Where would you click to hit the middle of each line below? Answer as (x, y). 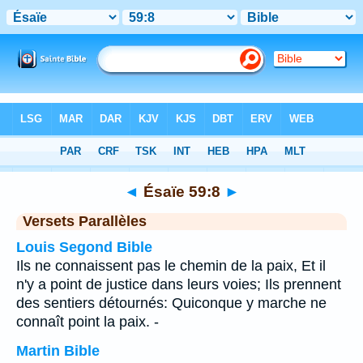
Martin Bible (58, 351)
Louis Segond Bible (84, 247)
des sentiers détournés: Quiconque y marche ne (171, 303)
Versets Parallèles (85, 221)
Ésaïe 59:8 (181, 191)
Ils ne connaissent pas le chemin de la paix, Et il (171, 266)
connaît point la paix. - (88, 322)
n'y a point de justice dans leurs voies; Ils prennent (179, 284)
